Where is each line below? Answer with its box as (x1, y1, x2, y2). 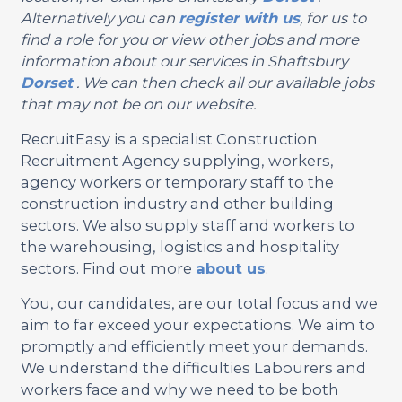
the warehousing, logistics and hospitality (20, 237, 339, 256)
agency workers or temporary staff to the (20, 172, 334, 191)
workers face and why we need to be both (20, 380, 339, 398)
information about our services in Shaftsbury (20, 51, 348, 70)
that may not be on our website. (20, 94, 256, 113)
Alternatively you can (20, 8, 179, 27)
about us (195, 258, 266, 277)
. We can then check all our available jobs (72, 73, 374, 92)
